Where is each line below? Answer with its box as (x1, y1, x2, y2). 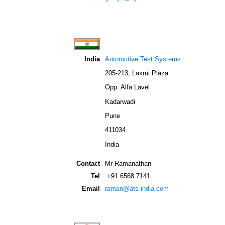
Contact (76, 159, 100, 167)
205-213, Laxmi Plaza (105, 69, 168, 77)
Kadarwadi (105, 97, 135, 105)
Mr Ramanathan (105, 159, 151, 167)
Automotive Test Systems (105, 55, 181, 63)
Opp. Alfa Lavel (105, 83, 150, 91)
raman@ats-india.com (105, 184, 169, 192)
